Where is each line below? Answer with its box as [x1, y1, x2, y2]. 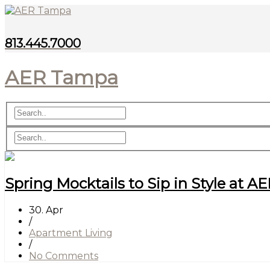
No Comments [29, 250, 98, 262]
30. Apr [29, 204, 63, 216]
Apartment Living [29, 227, 113, 239]
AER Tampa [5, 65, 118, 89]
